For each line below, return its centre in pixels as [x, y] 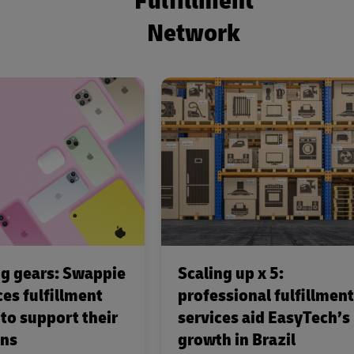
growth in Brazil [237, 340]
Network [194, 34]
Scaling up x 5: [231, 274]
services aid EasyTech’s [264, 318]
